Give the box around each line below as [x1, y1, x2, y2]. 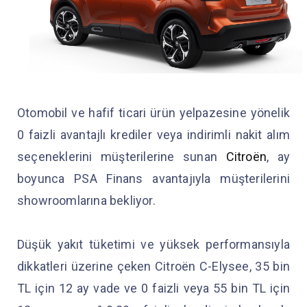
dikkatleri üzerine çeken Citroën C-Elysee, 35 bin [17, 259, 290, 273]
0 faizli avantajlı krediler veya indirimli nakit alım [17, 127, 290, 142]
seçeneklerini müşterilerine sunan [17, 149, 226, 164]
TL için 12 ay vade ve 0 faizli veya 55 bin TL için [17, 281, 290, 295]
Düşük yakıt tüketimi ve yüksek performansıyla [17, 237, 290, 251]
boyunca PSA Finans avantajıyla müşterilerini [17, 171, 290, 186]
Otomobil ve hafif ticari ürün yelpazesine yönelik [17, 106, 290, 120]
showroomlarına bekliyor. [17, 193, 158, 208]
